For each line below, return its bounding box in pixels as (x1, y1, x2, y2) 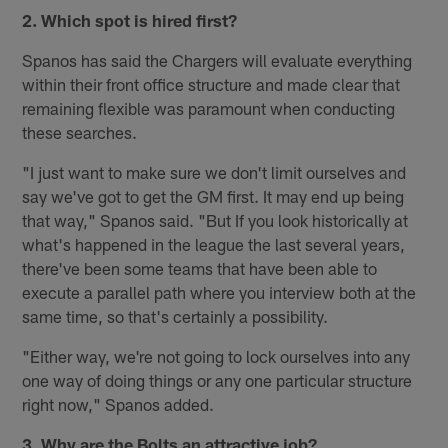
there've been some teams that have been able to (22, 257, 378, 278)
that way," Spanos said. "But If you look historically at (22, 209, 409, 230)
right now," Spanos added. (22, 393, 215, 414)
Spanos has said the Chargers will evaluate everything (22, 49, 413, 70)
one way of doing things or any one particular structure (22, 369, 413, 390)
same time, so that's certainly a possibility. (22, 305, 329, 326)
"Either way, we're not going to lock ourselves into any (22, 345, 411, 366)
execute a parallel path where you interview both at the (22, 281, 417, 302)
